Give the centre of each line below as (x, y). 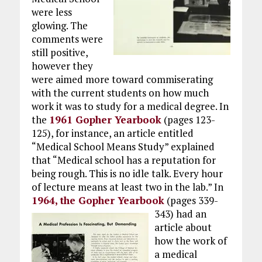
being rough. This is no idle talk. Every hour (127, 173)
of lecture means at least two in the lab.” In (127, 187)
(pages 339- (191, 200)
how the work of (190, 241)
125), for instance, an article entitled (112, 133)
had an (191, 214)
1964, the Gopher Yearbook (98, 200)
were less (51, 12)
